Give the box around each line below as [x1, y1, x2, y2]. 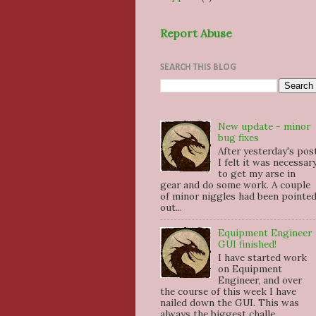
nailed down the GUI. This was [160, 296, 299, 309]
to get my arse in [218, 167, 296, 180]
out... [160, 201, 182, 214]
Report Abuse [160, 26, 232, 41]
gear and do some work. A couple [160, 178, 310, 191]
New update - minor [218, 120, 311, 133]
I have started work [218, 250, 308, 264]
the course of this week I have [160, 284, 296, 298]
